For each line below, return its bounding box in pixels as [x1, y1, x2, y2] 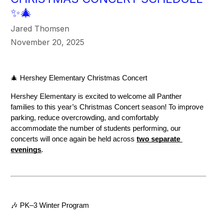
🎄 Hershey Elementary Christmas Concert [11, 74, 148, 82]
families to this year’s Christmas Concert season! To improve [11, 103, 204, 111]
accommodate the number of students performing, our [11, 124, 181, 133]
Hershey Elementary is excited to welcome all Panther [11, 93, 182, 101]
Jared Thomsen [11, 24, 70, 34]
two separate [137, 135, 181, 143]
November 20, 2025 [11, 37, 85, 47]
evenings [11, 146, 42, 154]
